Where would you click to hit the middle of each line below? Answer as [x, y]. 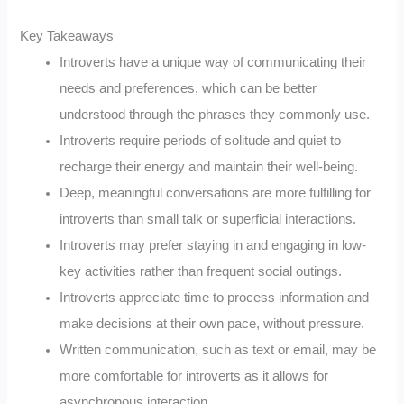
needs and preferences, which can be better [188, 88]
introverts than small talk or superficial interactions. [208, 219]
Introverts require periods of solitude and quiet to [201, 140]
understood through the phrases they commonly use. [215, 114]
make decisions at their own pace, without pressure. [212, 323]
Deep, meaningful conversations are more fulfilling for [216, 193]
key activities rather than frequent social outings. [201, 271]
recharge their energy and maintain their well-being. [209, 166]
